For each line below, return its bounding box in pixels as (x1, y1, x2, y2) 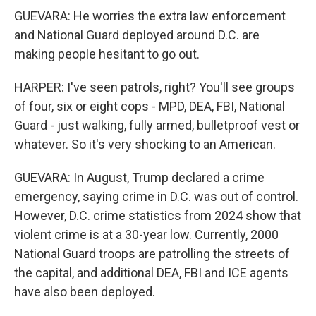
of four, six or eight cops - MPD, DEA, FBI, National (14, 99, 285, 114)
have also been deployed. (14, 284, 155, 299)
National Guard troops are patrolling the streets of (14, 246, 290, 261)
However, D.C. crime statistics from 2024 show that (14, 208, 301, 223)
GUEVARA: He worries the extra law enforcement (14, 8, 286, 23)
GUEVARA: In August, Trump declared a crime (14, 170, 265, 185)
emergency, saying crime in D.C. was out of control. (14, 189, 298, 204)
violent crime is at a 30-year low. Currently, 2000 (14, 227, 279, 242)
